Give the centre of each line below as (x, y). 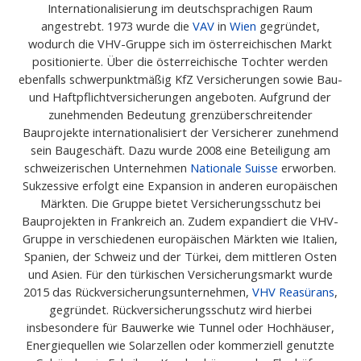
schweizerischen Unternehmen (108, 167)
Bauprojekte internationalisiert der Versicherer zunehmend (180, 132)
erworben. (307, 167)
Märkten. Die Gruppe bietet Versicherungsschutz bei (180, 203)
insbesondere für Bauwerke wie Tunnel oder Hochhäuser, (180, 327)
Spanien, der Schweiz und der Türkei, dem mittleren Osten (180, 256)
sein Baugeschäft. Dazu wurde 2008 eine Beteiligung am (180, 149)
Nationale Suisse (234, 167)
